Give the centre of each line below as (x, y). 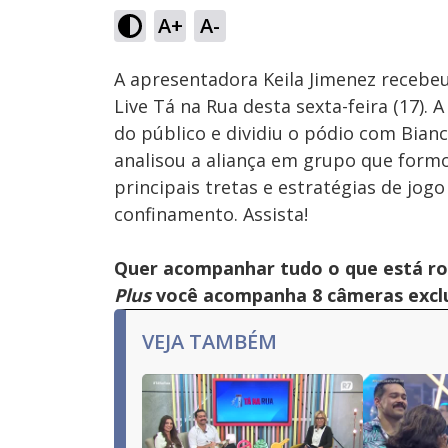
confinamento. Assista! (211, 214)
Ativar (211, 36)
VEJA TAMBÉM (209, 341)
